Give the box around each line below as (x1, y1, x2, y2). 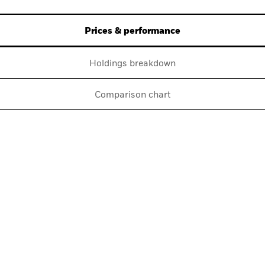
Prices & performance (85, 27, 180, 36)
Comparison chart (95, 91, 170, 100)
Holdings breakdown (89, 59, 176, 69)
